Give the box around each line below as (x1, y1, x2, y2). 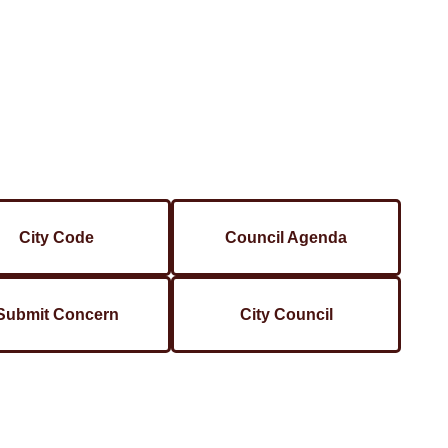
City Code (19, 228, 95, 246)
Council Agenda (225, 228, 348, 246)
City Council (239, 305, 333, 323)
